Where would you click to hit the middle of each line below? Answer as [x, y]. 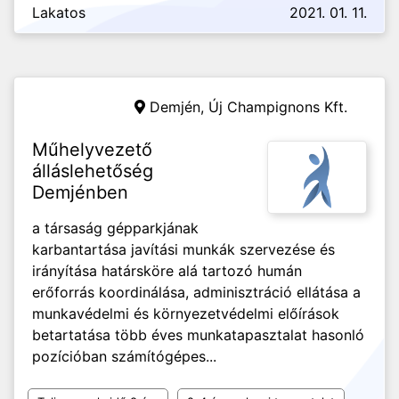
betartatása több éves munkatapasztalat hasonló [198, 335]
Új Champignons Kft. [278, 107]
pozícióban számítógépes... [124, 356]
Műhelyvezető [92, 150]
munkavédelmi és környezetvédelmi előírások [186, 313]
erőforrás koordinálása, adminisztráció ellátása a [196, 292]
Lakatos [59, 12]
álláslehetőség [93, 171]
